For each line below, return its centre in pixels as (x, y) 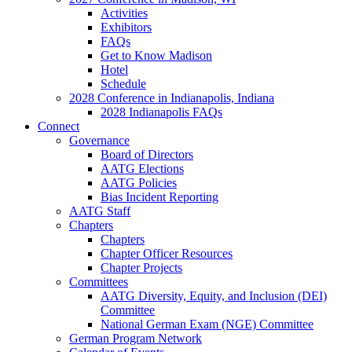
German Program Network (136, 338)
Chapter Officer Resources (167, 253)
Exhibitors (126, 27)
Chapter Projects (141, 268)
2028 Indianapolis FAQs (161, 112)
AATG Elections (142, 169)
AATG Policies (139, 183)
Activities (124, 13)
